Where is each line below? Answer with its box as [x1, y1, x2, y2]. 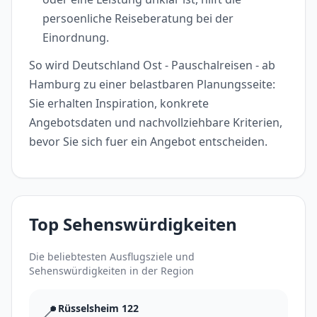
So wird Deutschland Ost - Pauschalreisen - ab [29, 57, 275, 74]
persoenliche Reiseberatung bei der [42, 10, 234, 26]
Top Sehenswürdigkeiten [29, 212, 237, 236]
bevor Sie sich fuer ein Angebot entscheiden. [29, 134, 267, 150]
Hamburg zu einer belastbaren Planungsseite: [29, 76, 275, 93]
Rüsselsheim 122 [58, 301, 139, 316]
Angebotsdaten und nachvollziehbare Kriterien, [29, 115, 282, 131]
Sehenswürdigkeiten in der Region [29, 264, 194, 278]
